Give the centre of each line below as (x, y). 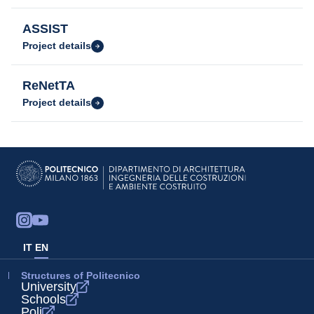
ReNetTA (49, 86)
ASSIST (45, 29)
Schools (43, 299)
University (49, 287)
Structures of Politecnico (81, 275)
